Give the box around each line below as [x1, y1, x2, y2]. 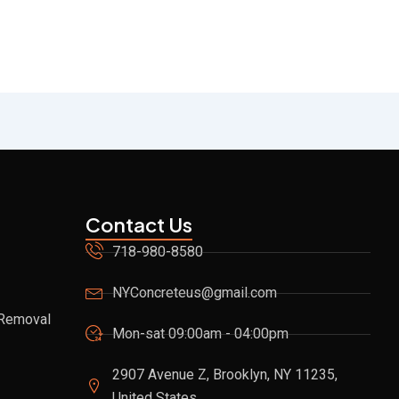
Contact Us [85, 212, 192, 237]
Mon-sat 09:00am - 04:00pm [112, 325, 289, 342]
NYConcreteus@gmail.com [112, 284, 277, 301]
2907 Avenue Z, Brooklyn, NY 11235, [112, 366, 338, 383]
